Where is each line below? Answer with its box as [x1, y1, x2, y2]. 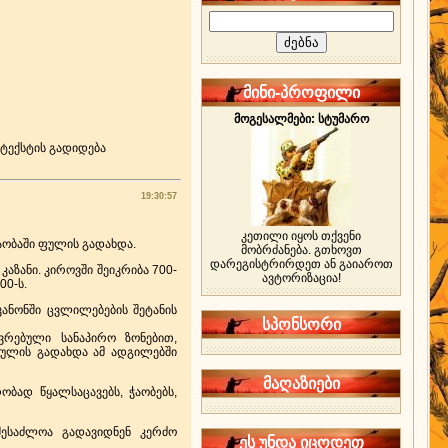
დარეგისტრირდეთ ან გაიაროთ [209, 257, 393, 271]
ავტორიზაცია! [261, 271, 341, 285]
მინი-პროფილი [242, 84, 360, 101]
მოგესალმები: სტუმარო [233, 112, 369, 126]
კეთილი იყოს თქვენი [241, 229, 361, 243]
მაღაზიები [262, 375, 340, 392]
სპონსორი [261, 316, 341, 333]
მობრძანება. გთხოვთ [240, 243, 362, 257]
